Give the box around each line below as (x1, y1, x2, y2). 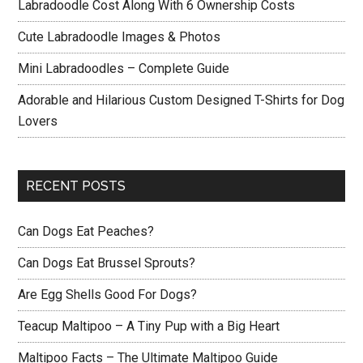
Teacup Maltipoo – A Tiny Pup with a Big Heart (18, 318, 280, 334)
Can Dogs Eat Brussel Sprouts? (18, 255, 196, 271)
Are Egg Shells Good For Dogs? (18, 287, 198, 302)
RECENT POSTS (26, 178, 126, 194)
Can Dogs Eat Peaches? (18, 224, 155, 239)
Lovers (18, 113, 58, 129)
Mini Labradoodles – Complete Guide (18, 61, 230, 76)
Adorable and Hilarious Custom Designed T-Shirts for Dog (18, 92, 345, 108)
